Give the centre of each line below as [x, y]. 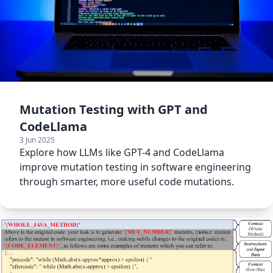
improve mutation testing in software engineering [135, 167]
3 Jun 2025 [37, 140]
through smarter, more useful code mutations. [127, 182]
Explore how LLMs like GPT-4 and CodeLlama [122, 153]
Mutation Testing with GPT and [114, 110]
